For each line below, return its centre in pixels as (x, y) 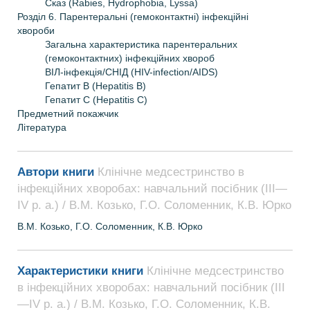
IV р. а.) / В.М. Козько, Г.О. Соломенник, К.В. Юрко (154, 205)
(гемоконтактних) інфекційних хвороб (131, 58)
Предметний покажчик (71, 113)
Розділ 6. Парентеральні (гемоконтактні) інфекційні (133, 17)
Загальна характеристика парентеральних (141, 44)
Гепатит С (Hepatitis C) (99, 100)
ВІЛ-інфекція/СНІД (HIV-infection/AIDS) (134, 72)
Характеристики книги (82, 271)
